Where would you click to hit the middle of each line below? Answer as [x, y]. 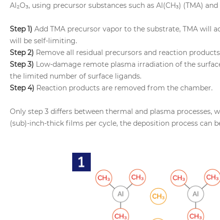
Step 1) [21, 29]
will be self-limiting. [43, 41]
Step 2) [23, 53]
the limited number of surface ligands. [76, 76]
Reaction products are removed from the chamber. [124, 88]
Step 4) [23, 88]
